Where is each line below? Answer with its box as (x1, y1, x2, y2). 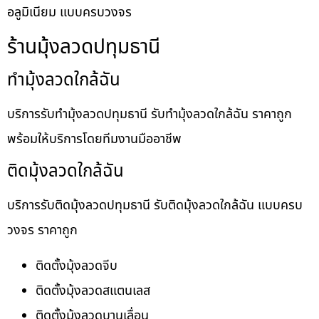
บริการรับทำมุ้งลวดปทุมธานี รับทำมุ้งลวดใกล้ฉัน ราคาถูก (7, 104, 292, 124)
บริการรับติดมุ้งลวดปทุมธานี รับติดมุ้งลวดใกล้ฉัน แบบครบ (7, 196, 303, 216)
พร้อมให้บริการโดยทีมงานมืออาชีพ (7, 129, 182, 149)
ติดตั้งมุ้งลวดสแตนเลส (36, 281, 150, 300)
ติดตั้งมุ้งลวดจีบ (36, 256, 117, 276)
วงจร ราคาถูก (7, 221, 78, 241)
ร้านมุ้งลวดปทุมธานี (7, 31, 160, 63)
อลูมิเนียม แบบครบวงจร (7, 3, 132, 23)
